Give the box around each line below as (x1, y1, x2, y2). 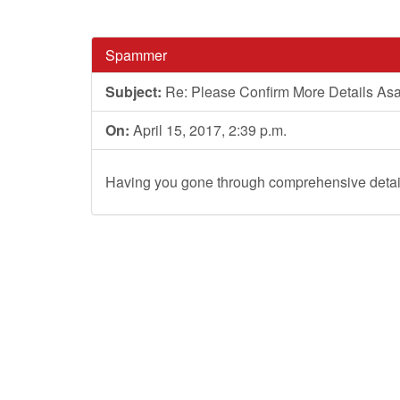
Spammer (105, 45, 167, 65)
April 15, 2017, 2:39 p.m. (129, 120, 287, 140)
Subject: (105, 81, 162, 102)
